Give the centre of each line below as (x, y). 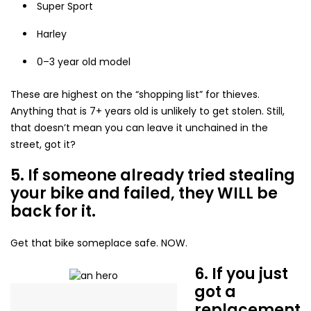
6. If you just (241, 274)
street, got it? (43, 144)
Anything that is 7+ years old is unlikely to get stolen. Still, (148, 111)
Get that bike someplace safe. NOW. (99, 243)
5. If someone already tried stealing (153, 175)
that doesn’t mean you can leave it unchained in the (139, 127)
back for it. (53, 211)
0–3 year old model (83, 61)
